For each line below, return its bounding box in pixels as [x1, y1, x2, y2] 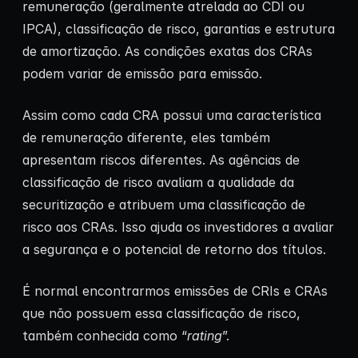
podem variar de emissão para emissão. [22, 66, 262, 82]
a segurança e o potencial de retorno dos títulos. [22, 241, 326, 258]
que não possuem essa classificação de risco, [22, 305, 300, 322]
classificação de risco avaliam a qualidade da [22, 174, 294, 191]
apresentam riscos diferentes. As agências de [22, 152, 300, 169]
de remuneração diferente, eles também [22, 129, 270, 146]
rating [187, 328, 222, 344]
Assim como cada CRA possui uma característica [22, 107, 321, 124]
